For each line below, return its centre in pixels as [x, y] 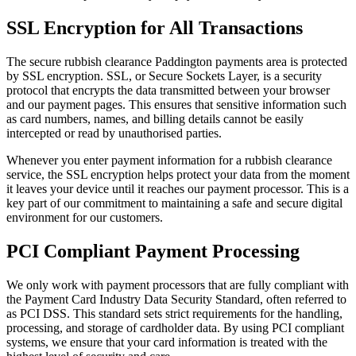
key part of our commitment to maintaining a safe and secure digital [174, 203]
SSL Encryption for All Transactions [155, 27]
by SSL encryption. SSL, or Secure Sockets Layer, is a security [164, 75]
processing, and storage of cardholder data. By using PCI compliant [175, 327]
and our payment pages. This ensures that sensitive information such [176, 104]
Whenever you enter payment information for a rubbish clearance [169, 160]
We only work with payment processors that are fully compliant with [178, 284]
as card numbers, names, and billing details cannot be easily [155, 118]
